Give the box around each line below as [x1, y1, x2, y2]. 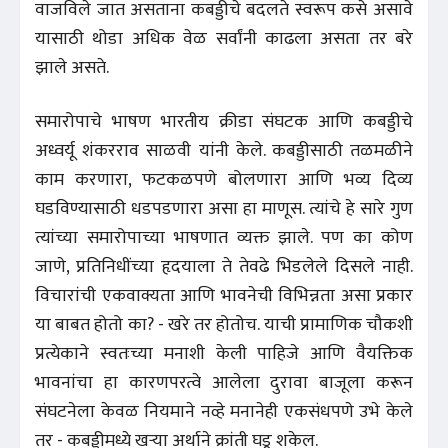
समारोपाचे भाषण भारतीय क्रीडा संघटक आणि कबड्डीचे [35, 106, 413, 137]
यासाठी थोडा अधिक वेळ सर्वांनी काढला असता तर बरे [35, 23, 413, 54]
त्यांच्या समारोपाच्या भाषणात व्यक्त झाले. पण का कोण [35, 222, 413, 253]
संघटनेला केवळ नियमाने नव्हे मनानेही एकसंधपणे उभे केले [35, 396, 413, 427]
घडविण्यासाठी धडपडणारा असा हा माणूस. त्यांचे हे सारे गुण [35, 193, 413, 224]
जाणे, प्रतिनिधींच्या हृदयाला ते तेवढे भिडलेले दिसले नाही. [35, 251, 413, 282]
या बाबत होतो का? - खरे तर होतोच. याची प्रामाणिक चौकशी [35, 309, 413, 340]
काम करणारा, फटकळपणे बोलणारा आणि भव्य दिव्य [35, 164, 413, 195]
